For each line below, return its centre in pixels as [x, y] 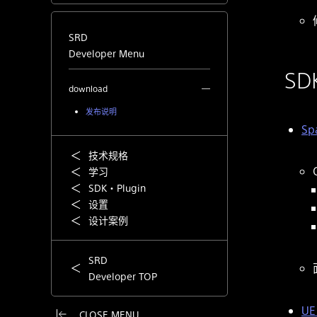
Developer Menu [106, 53]
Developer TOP [123, 276]
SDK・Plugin [117, 188]
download [88, 88]
